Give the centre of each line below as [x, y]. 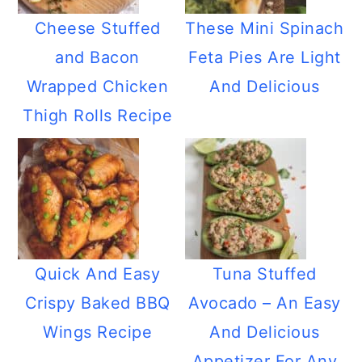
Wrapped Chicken [97, 86]
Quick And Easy [98, 274]
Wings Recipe [98, 332]
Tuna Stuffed [264, 274]
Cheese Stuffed [97, 28]
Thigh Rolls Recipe [98, 116]
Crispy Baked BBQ [97, 303]
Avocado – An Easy [265, 303]
